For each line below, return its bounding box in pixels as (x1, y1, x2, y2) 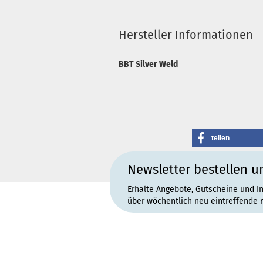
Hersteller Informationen (119, 28, 253, 42)
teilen (211, 134, 230, 142)
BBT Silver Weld (119, 59, 178, 69)
